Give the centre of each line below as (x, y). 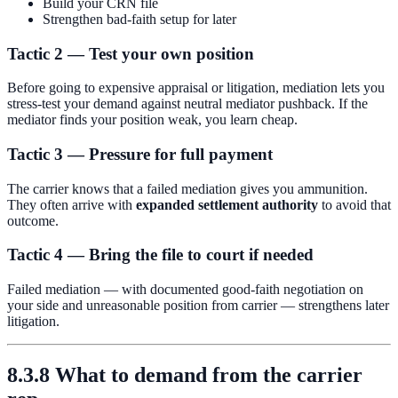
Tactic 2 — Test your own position (131, 53)
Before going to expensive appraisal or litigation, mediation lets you (196, 88)
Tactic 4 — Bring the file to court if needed (160, 255)
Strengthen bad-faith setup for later (139, 19)
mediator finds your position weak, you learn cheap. (152, 120)
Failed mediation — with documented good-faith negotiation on (185, 290)
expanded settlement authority (227, 204)
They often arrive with (72, 204)
